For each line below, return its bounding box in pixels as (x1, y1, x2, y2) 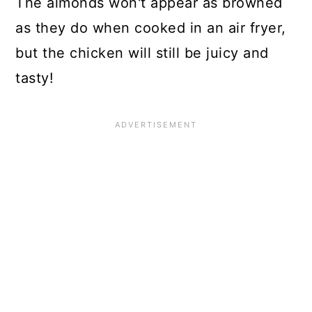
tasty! (15, 70, 54, 87)
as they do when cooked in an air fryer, (15, 19, 286, 37)
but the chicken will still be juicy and (15, 45, 269, 62)
